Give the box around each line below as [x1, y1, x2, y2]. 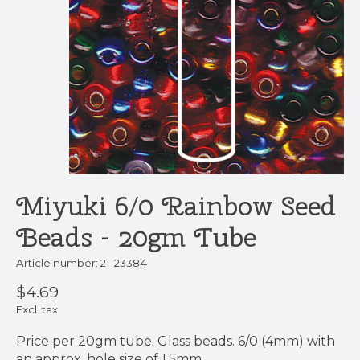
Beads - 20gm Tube [16, 219, 256, 255]
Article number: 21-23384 [16, 256, 147, 269]
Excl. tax [16, 303, 58, 317]
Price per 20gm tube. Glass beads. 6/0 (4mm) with [16, 333, 335, 350]
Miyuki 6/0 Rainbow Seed [16, 187, 336, 223]
